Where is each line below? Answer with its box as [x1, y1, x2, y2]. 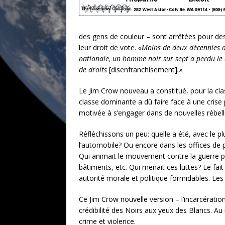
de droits [79, 65, 109, 74]
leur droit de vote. [79, 43, 138, 52]
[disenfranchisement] [109, 65, 177, 74]
